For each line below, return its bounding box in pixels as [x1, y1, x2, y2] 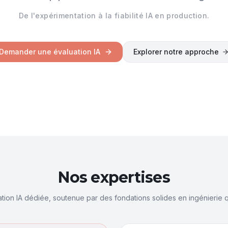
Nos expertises [58, 168, 170, 187]
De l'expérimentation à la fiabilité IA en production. [18, 11, 210, 20]
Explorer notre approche [133, 47, 219, 56]
